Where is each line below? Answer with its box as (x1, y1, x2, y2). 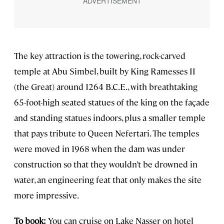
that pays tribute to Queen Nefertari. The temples (14, 127, 199, 139)
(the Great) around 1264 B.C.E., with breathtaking (14, 81, 197, 92)
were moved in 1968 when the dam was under (14, 143, 185, 154)
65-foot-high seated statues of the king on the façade (14, 96, 209, 108)
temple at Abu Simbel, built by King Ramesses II (14, 65, 195, 77)
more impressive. (14, 189, 79, 201)
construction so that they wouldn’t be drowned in (14, 158, 197, 170)
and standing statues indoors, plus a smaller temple (14, 112, 205, 123)
